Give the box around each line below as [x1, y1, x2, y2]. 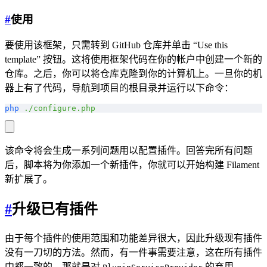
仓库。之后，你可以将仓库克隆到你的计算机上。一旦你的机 [5, 69, 262, 79]
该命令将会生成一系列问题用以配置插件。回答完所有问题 [5, 145, 253, 156]
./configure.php [19, 104, 95, 113]
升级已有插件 [12, 201, 98, 218]
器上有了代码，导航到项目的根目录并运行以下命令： [5, 83, 234, 94]
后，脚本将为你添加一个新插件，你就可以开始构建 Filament [5, 160, 259, 170]
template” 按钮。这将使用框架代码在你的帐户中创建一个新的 [5, 54, 262, 65]
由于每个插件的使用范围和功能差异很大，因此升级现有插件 [5, 233, 262, 244]
